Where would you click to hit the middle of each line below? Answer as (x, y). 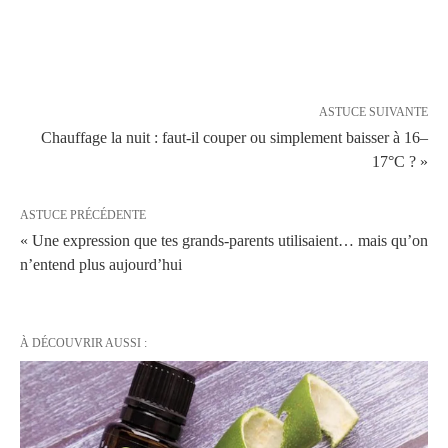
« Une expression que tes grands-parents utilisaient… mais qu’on (224, 240)
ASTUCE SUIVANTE (373, 111)
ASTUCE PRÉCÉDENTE (83, 214)
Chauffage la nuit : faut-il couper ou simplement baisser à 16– (234, 137)
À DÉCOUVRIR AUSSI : (83, 342)
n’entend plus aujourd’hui (101, 264)
